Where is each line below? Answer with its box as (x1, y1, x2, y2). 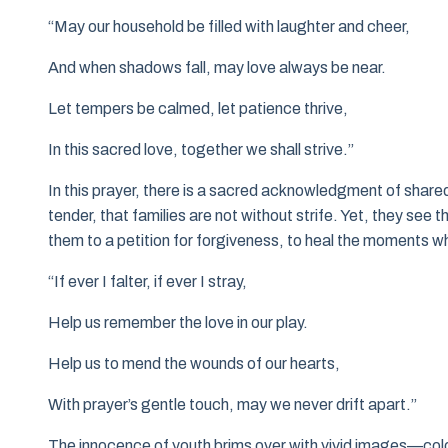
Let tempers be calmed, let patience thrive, (48, 100, 348, 118)
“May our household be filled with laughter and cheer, (48, 18, 410, 36)
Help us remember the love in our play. (48, 314, 308, 332)
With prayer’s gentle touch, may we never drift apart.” (48, 396, 417, 414)
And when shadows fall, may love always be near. (48, 59, 386, 77)
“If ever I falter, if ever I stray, (48, 273, 247, 291)
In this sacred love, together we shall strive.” (48, 141, 354, 159)
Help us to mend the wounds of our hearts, (48, 355, 340, 373)
